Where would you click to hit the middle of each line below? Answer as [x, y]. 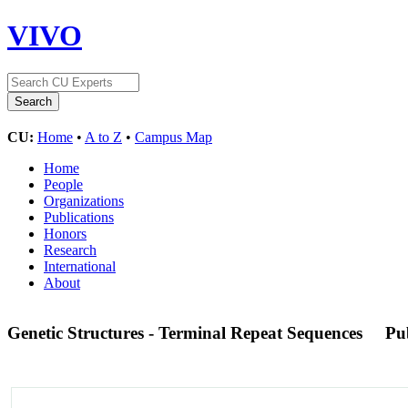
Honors [65, 233]
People [63, 184]
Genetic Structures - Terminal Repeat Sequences [187, 332]
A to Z [103, 137]
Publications [79, 217]
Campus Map [173, 137]
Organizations [84, 200]
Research [70, 250]
